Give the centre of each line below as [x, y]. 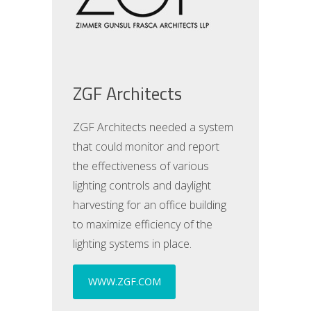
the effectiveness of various [141, 166]
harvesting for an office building [150, 205]
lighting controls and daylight [142, 185]
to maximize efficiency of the [143, 224]
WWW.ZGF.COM [124, 281]
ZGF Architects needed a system [153, 127]
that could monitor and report [146, 146]
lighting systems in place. [134, 244]
